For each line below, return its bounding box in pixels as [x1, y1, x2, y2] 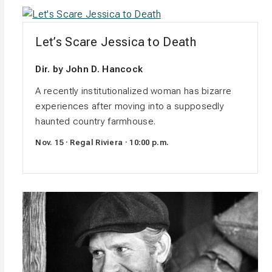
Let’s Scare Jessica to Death [35, 34, 196, 49]
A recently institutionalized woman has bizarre [35, 85, 232, 97]
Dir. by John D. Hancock [35, 63, 143, 75]
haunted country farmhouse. [35, 115, 156, 127]
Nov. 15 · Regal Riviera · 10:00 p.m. [35, 137, 169, 147]
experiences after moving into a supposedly [35, 100, 225, 112]
